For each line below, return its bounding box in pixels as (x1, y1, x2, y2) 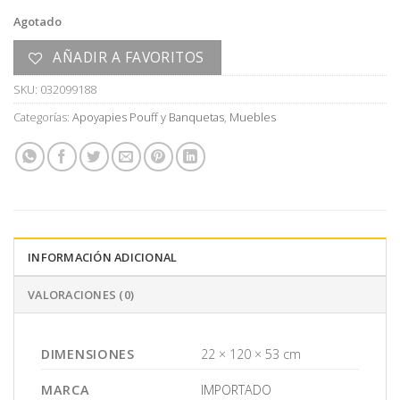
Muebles (229, 109, 276, 126)
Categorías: (13, 109, 72, 126)
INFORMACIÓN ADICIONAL (28, 249, 178, 265)
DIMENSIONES (41, 346, 135, 362)
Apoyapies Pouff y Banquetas (72, 109, 224, 126)
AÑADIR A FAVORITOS (53, 47, 204, 68)
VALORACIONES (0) (28, 287, 135, 303)
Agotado (13, 13, 62, 30)
